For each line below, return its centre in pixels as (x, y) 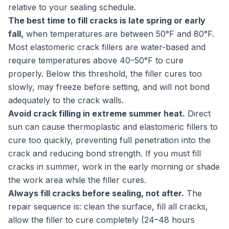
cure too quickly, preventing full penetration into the (109, 140)
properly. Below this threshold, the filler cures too (105, 74)
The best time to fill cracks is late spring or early (107, 20)
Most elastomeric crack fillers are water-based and (107, 47)
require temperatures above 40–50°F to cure (96, 60)
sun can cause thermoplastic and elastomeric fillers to (113, 127)
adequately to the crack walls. (66, 100)
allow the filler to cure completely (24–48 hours (101, 220)
